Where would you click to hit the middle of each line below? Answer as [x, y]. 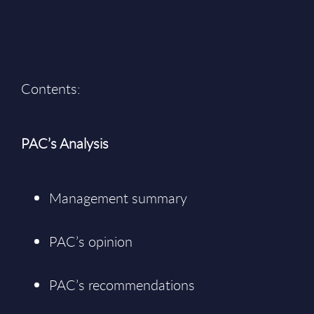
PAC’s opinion [91, 241]
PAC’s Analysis [65, 143]
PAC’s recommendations [122, 285]
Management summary [118, 198]
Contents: [51, 89]
